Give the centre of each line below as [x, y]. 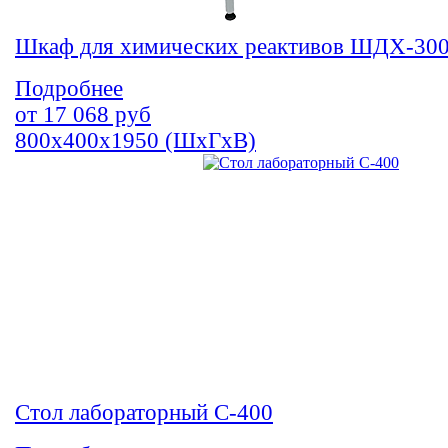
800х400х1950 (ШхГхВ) [135, 141]
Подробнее [69, 89]
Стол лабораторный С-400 [144, 413]
